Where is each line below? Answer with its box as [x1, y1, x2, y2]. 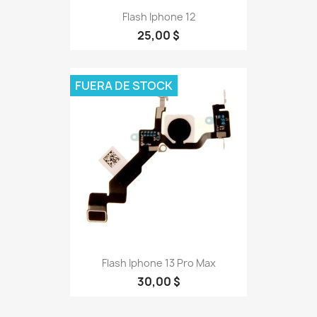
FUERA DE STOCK [75, 77, 173, 93]
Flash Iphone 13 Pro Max [101, 255, 216, 270]
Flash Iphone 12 [122, 9, 195, 23]
